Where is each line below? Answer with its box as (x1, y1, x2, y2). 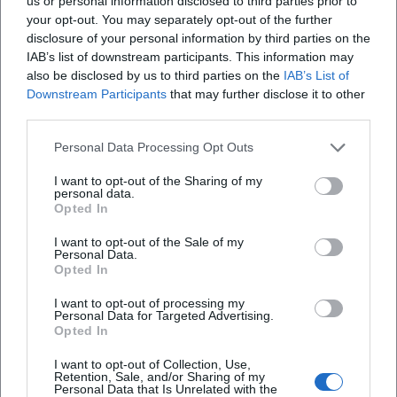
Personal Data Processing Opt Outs (54, 140, 253, 154)
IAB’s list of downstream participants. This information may (27, 49, 354, 64)
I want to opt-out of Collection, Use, (54, 356, 251, 371)
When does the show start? (14, 217, 211, 235)
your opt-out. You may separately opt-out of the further (27, 12, 332, 27)
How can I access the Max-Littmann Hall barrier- (14, 369, 353, 386)
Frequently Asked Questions (14, 152, 315, 179)
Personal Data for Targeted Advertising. (54, 307, 274, 323)
